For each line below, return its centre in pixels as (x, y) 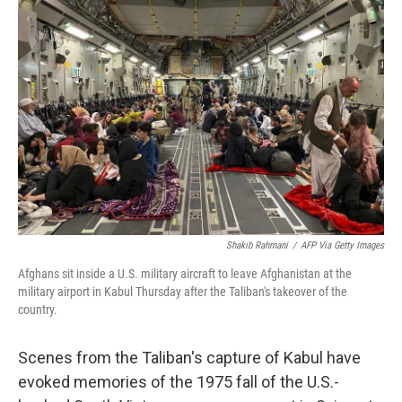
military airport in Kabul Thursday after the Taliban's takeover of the (183, 292)
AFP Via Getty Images (342, 245)
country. (38, 310)
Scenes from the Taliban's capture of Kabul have (189, 358)
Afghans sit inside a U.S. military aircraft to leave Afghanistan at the (185, 274)
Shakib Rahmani (257, 245)
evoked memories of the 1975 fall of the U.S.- (179, 382)
